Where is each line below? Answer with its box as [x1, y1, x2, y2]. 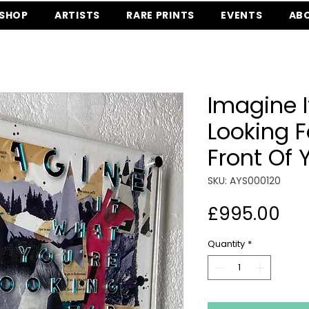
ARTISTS [54, 8, 100, 23]
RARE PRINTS [126, 8, 195, 23]
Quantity [208, 237, 245, 251]
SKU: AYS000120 [208, 174, 281, 188]
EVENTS [221, 8, 263, 23]
